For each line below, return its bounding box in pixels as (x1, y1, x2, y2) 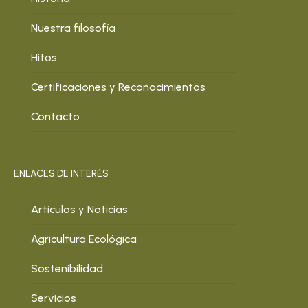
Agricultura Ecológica (31, 232, 137, 245)
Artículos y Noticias (31, 203, 128, 216)
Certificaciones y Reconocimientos (31, 80, 206, 93)
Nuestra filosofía (31, 21, 115, 34)
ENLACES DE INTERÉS (14, 168, 109, 179)
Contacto (31, 110, 80, 123)
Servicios (31, 291, 76, 305)
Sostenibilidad (31, 262, 103, 275)
